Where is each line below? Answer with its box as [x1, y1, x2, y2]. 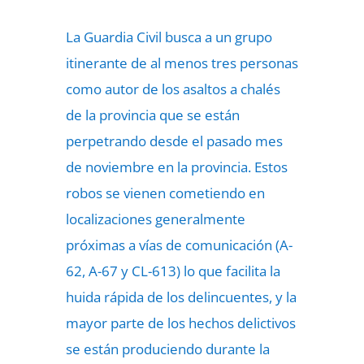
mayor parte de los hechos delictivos [65, 314, 296, 332]
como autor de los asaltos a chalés [65, 80, 280, 98]
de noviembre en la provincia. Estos [65, 158, 288, 176]
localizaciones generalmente [65, 210, 245, 228]
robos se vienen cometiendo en [65, 184, 265, 202]
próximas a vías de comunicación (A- [65, 236, 292, 254]
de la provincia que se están [65, 106, 240, 124]
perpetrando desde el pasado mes [65, 132, 283, 150]
